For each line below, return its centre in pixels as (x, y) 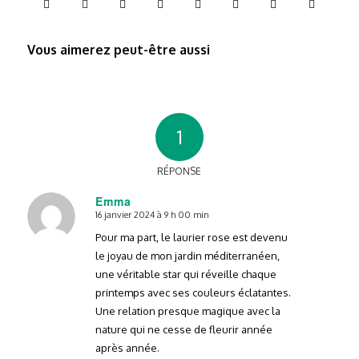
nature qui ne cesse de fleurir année (184, 329)
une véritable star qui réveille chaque (186, 274)
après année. (127, 347)
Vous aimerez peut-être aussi (118, 49)
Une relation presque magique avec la (188, 311)
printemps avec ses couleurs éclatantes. (193, 292)
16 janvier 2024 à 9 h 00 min (152, 214)
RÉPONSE (179, 171)
